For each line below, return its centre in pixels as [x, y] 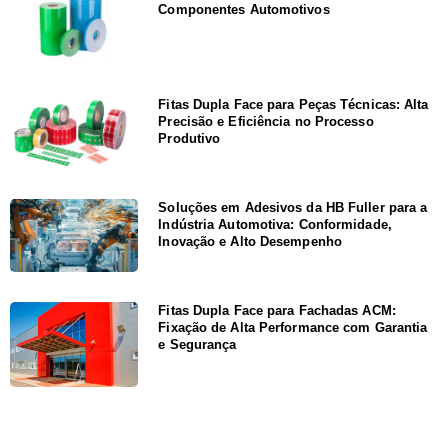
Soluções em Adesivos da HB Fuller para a [293, 207]
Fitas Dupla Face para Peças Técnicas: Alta [293, 104]
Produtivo [189, 138]
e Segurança [197, 344]
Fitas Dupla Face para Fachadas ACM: [277, 310]
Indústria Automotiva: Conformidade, [275, 224]
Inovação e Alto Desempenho [250, 241]
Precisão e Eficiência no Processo [266, 121]
